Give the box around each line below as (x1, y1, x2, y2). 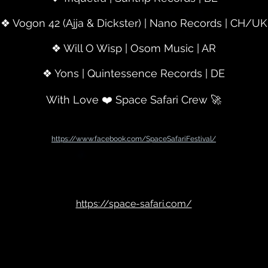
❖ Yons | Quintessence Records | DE (42, 67, 225, 80)
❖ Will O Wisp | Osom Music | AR (51, 42, 216, 54)
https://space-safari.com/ (75, 198, 192, 209)
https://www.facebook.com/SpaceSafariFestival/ (51, 135, 216, 143)
